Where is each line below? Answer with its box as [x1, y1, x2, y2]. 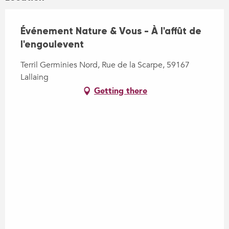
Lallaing [20, 72, 49, 83]
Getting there [94, 85, 147, 97]
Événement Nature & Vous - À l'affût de [20, 25, 201, 37]
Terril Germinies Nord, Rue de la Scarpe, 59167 [20, 59, 190, 71]
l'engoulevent [20, 38, 84, 51]
